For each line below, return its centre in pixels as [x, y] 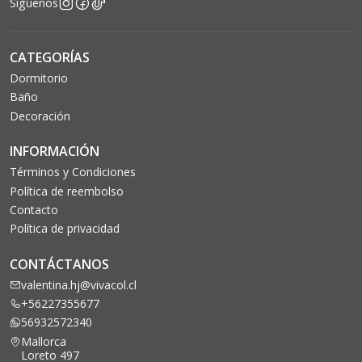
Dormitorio [39, 78]
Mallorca [44, 341]
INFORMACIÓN [55, 151]
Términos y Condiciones [73, 172]
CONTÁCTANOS [59, 264]
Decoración [40, 116]
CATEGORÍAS [50, 57]
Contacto [34, 209]
